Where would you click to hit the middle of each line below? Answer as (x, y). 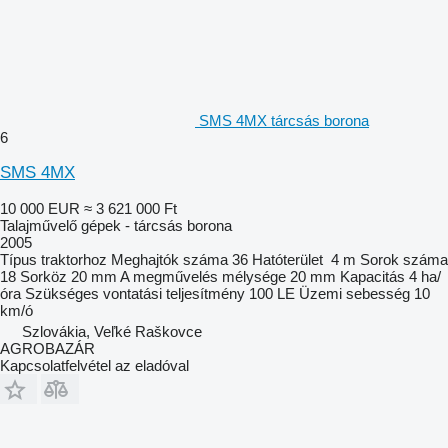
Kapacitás (372, 276)
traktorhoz (74, 259)
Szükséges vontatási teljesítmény (135, 293)
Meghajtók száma (169, 259)
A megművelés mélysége (203, 276)
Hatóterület (287, 259)
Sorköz (43, 276)
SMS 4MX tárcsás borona (284, 120)
